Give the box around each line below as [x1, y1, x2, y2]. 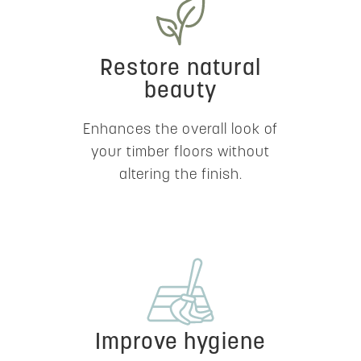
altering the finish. [118, 168, 243, 183]
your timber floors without [91, 145, 270, 160]
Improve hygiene [94, 332, 267, 355]
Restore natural [100, 58, 261, 81]
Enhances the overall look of [83, 122, 278, 138]
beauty [143, 81, 218, 103]
